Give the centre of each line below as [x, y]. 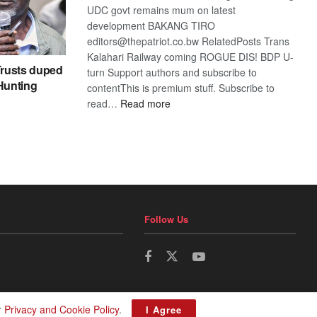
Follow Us [167, 219]
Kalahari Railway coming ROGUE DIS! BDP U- [191, 56]
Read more [146, 103]
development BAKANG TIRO [151, 25]
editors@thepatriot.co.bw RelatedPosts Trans [189, 41]
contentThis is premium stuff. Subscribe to [181, 87]
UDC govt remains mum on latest [162, 10]
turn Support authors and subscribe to [172, 72]
